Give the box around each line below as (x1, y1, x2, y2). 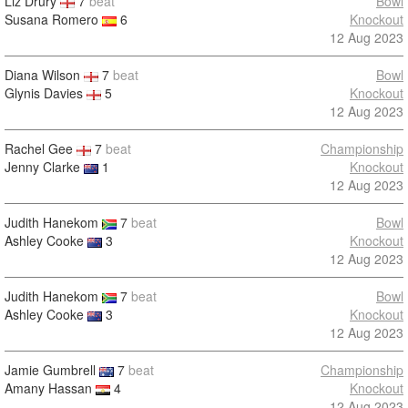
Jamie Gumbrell (5, 361, 96, 379)
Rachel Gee (5, 139, 73, 158)
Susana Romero (5, 10, 98, 28)
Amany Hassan (5, 379, 92, 397)
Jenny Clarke (5, 158, 80, 176)
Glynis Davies (5, 84, 83, 102)
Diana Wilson (5, 66, 80, 84)
